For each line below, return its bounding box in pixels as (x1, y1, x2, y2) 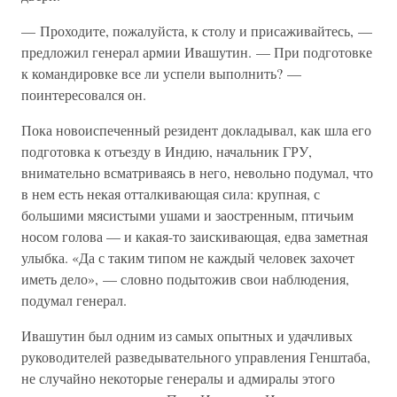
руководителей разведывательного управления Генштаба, (21, 347, 370, 366)
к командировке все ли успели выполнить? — (21, 64, 301, 82)
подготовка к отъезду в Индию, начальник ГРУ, (21, 142, 312, 160)
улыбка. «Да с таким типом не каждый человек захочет (21, 248, 354, 267)
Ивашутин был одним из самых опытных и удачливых (21, 326, 353, 345)
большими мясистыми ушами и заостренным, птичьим (21, 206, 354, 224)
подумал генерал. (21, 291, 127, 309)
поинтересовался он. (21, 85, 146, 104)
